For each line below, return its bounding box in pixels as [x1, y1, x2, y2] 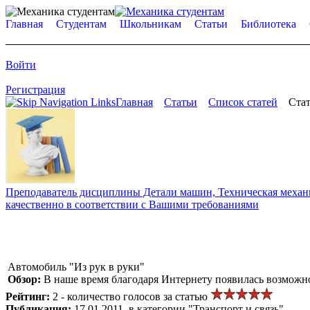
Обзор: [8, 273, 44, 285]
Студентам [56, 18, 107, 30]
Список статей [208, 96, 277, 108]
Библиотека [241, 18, 296, 30]
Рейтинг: [6, 290, 53, 302]
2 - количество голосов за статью [53, 290, 210, 302]
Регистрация [6, 84, 65, 95]
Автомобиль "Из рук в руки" [8, 260, 145, 273]
